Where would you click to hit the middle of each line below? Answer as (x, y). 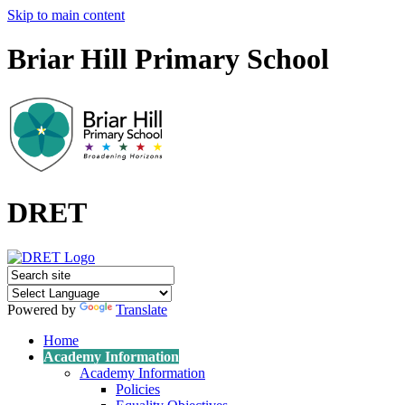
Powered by (43, 309)
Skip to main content (66, 15)
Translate (141, 309)
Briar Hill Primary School (168, 59)
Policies (138, 389)
